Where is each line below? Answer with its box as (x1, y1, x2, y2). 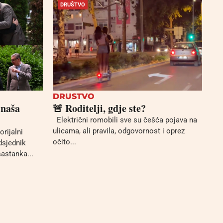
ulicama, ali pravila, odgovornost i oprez (53, 126, 185, 135)
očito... (53, 137, 76, 146)
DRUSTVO (53, 92, 95, 101)
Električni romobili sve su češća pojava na (53, 115, 197, 124)
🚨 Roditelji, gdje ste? (53, 101, 146, 115)
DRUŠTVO (60, 1, 85, 8)
